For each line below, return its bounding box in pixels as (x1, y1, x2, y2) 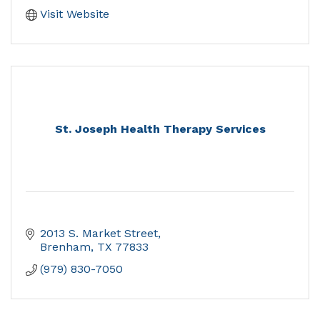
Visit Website (40, 7, 109, 21)
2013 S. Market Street (40, 226, 158, 241)
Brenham (40, 240, 91, 254)
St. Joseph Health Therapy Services (54, 122, 266, 136)
